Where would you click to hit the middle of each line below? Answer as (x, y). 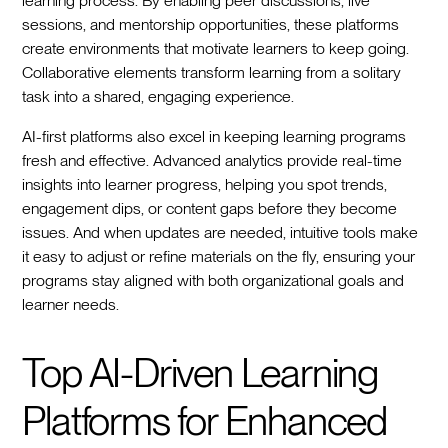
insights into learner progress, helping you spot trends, (205, 184)
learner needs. (71, 304)
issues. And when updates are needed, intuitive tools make (220, 232)
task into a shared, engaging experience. (158, 96)
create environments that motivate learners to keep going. (216, 48)
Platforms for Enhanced (204, 420)
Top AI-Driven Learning (200, 372)
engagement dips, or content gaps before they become (210, 208)
